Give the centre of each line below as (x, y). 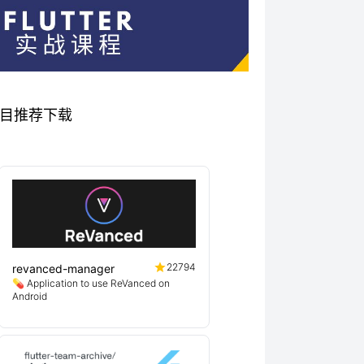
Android (30, 296)
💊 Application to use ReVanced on (91, 283)
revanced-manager (63, 269)
